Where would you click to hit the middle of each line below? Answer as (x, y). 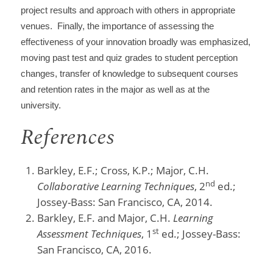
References (67, 138)
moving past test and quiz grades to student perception (129, 58)
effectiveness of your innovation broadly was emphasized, (135, 42)
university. (42, 105)
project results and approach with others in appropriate (128, 10)
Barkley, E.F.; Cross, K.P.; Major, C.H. (123, 170)
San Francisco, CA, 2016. (94, 249)
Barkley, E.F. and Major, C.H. (105, 218)
